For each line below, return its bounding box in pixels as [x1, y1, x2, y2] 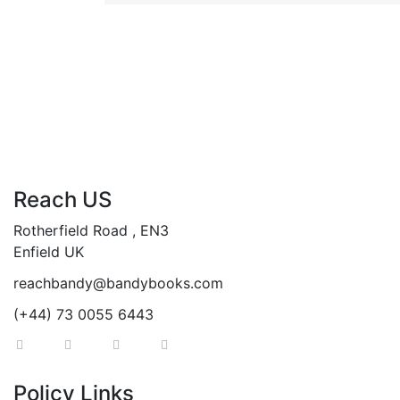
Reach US [13, 187, 112, 212]
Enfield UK [13, 243, 84, 261]
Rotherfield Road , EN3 [13, 221, 169, 239]
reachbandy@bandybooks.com [13, 274, 223, 292]
